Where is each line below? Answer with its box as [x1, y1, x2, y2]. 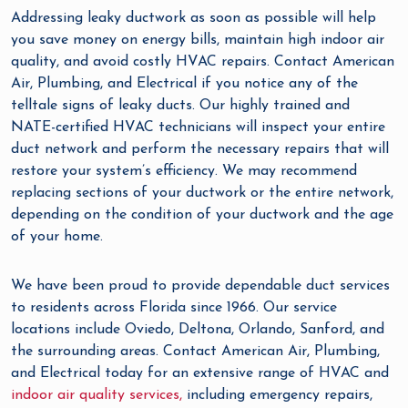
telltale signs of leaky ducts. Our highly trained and [11, 98, 350, 114]
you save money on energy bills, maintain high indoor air [11, 33, 384, 48]
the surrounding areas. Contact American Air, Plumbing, [11, 344, 380, 360]
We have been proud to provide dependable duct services [11, 279, 390, 294]
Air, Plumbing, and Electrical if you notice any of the [11, 76, 358, 92]
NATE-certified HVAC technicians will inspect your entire [11, 120, 385, 136]
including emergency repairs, [182, 388, 372, 403]
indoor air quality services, [11, 388, 182, 403]
